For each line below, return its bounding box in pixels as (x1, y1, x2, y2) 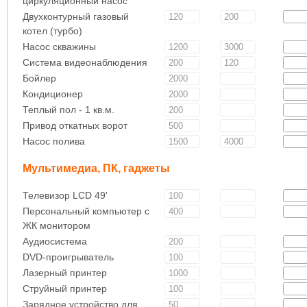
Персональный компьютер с (22, 205, 149, 217)
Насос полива (22, 135, 85, 147)
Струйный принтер (22, 282, 107, 294)
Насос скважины (22, 40, 96, 52)
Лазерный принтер (22, 267, 107, 278)
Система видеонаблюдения (22, 56, 147, 68)
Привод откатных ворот (22, 119, 127, 131)
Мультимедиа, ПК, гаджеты (22, 162, 170, 175)
